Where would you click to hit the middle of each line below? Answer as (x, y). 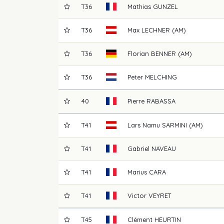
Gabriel (139, 148)
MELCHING (161, 77)
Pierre (136, 101)
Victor (138, 195)
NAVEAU (164, 148)
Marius (137, 172)
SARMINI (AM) (182, 125)
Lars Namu (144, 125)
